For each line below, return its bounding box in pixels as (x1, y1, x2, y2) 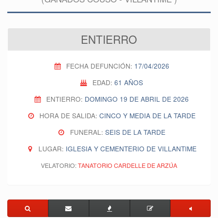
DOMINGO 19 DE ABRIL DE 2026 (85, 94, 189, 104)
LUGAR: (38, 144, 66, 153)
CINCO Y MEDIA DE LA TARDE (99, 110, 196, 120)
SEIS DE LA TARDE (105, 127, 165, 137)
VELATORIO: (41, 161, 78, 170)
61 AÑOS (114, 77, 143, 87)
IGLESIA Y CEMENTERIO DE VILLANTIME (66, 144, 197, 153)
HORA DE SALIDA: (39, 110, 100, 120)
